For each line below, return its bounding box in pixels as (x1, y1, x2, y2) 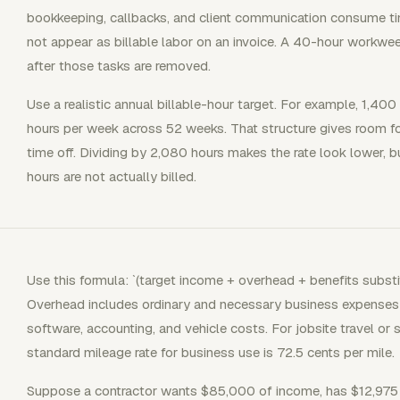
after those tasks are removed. (27, 57, 211, 74)
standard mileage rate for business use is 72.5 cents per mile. (27, 344, 395, 361)
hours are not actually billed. (27, 168, 196, 185)
